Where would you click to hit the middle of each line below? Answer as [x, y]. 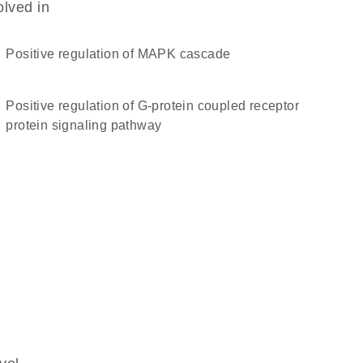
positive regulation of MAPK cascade [123, 54]
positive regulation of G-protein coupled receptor [11, 106]
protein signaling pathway [84, 125]
